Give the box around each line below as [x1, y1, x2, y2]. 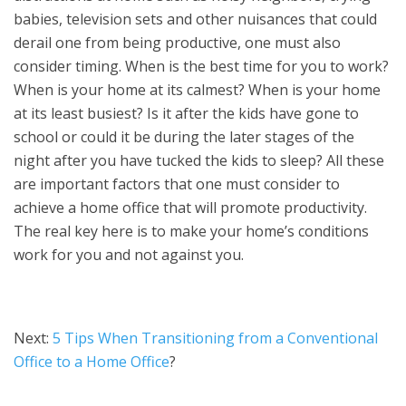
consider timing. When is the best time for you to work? [14, 56, 389, 76]
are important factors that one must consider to [14, 174, 340, 194]
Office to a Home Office [14, 352, 169, 372]
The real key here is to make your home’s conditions [14, 221, 369, 241]
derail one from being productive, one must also [14, 33, 341, 53]
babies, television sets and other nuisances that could [14, 9, 377, 29]
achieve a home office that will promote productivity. [14, 198, 367, 217]
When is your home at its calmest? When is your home [14, 80, 381, 100]
